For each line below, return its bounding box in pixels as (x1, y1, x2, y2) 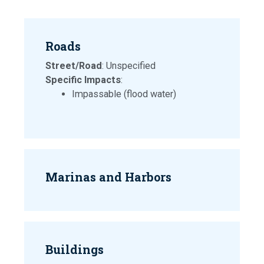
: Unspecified (102, 60, 156, 71)
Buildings (45, 242, 104, 257)
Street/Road (45, 60, 102, 71)
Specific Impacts (45, 74, 121, 85)
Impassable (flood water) (72, 88, 176, 100)
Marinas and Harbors (45, 169, 171, 184)
